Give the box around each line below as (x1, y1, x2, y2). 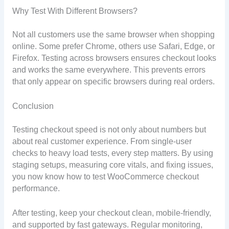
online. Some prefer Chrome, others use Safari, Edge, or (12, 42, 215, 51)
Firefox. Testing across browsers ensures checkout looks (12, 54, 216, 63)
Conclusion (12, 101, 54, 110)
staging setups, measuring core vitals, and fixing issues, (12, 161, 213, 170)
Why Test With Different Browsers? (12, 6, 138, 15)
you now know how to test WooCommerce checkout (12, 172, 199, 181)
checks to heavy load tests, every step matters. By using (12, 149, 213, 158)
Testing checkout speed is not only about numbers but (12, 125, 206, 134)
